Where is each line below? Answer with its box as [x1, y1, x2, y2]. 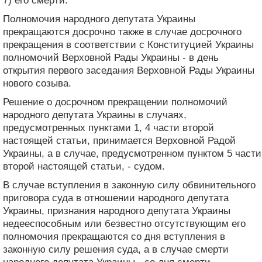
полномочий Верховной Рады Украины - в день [3, 51, 219, 63]
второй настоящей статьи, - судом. [3, 160, 165, 172]
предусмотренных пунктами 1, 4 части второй [3, 122, 214, 133]
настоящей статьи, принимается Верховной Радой [3, 135, 236, 146]
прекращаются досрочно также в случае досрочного [3, 26, 242, 37]
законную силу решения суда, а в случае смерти [3, 243, 229, 255]
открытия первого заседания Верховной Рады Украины [3, 64, 254, 76]
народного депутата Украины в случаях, [3, 109, 187, 120]
